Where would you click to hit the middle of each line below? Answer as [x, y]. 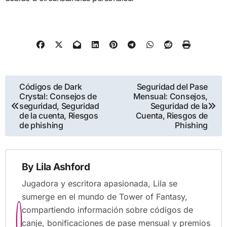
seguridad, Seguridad [59, 106]
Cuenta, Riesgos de [172, 115]
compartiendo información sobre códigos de [108, 210]
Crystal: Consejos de [58, 96]
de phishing [41, 125]
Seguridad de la [179, 106]
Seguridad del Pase [172, 86]
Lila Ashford [63, 167]
